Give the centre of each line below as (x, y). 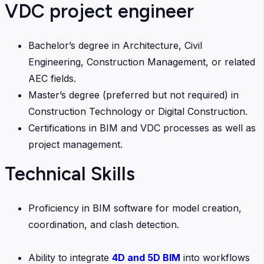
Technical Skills (70, 174)
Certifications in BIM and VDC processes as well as (142, 128)
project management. (75, 144)
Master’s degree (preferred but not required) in (133, 95)
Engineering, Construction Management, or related (142, 62)
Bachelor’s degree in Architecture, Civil (115, 45)
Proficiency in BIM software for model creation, (135, 208)
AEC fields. (52, 78)
